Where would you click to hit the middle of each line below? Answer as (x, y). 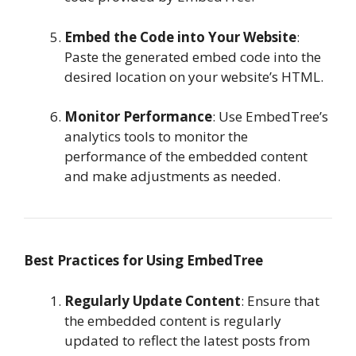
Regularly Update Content (153, 300)
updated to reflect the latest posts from (187, 340)
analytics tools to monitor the (156, 137)
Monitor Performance (138, 117)
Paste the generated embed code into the (193, 56)
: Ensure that (280, 300)
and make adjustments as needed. (172, 176)
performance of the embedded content (186, 157)
